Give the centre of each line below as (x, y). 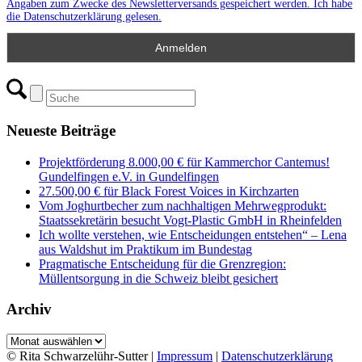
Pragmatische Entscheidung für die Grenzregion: (162, 263)
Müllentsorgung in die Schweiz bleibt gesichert (158, 278)
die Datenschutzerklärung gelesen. (84, 16)
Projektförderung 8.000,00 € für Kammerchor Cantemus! (184, 162)
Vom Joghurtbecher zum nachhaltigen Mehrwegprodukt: (183, 205)
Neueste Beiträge (61, 130)
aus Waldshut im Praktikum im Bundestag (145, 249)
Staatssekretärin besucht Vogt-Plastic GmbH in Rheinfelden (190, 220)
